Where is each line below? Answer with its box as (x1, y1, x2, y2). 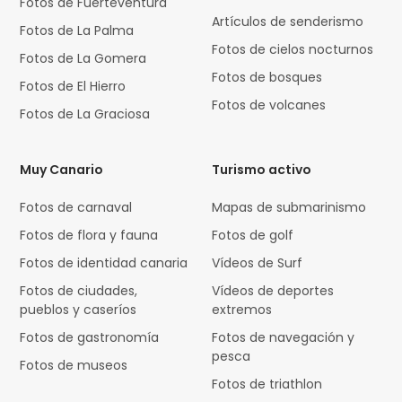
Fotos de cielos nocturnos (212, 40, 374, 59)
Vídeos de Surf (212, 254, 303, 273)
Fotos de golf (212, 226, 294, 245)
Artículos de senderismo (212, 13, 364, 31)
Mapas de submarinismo (212, 198, 367, 217)
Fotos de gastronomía (20, 328, 160, 347)
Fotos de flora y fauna (20, 226, 159, 245)
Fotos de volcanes (212, 96, 327, 115)
